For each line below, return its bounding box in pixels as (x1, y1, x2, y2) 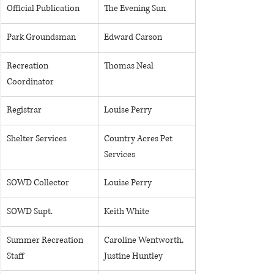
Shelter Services (7, 133, 67, 144)
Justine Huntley (104, 250, 163, 262)
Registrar (7, 104, 42, 116)
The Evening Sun (104, 2, 166, 14)
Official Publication (7, 2, 80, 14)
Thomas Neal (104, 60, 154, 72)
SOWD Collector (7, 177, 69, 188)
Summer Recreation (7, 234, 85, 246)
